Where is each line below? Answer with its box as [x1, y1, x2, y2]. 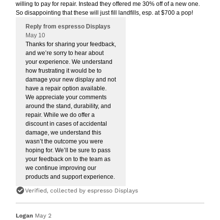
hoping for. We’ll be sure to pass [26, 146, 110, 154]
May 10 [26, 31, 45, 39]
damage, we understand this [26, 129, 101, 136]
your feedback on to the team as [26, 155, 110, 163]
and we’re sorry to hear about [26, 49, 104, 56]
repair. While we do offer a [26, 111, 95, 118]
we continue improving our [26, 164, 96, 171]
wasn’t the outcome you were [26, 137, 103, 145]
